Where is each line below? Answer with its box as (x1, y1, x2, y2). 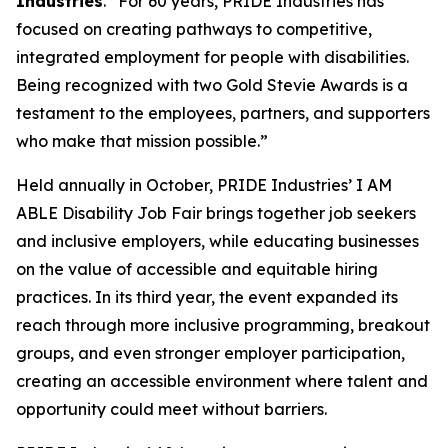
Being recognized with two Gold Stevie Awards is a (16, 75, 408, 95)
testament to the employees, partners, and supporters (16, 103, 430, 123)
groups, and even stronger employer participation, (16, 343, 405, 363)
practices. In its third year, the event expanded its (16, 287, 398, 307)
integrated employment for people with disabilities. (16, 47, 409, 67)
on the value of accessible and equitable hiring (16, 259, 378, 279)
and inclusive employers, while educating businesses (16, 231, 419, 251)
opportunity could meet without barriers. (16, 399, 327, 419)
